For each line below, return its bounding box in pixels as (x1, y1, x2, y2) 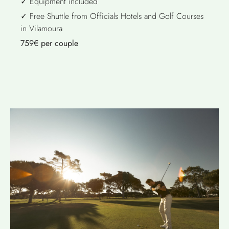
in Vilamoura (20, 22, 62, 34)
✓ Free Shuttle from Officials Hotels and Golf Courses (20, 10, 203, 22)
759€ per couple (20, 37, 78, 49)
